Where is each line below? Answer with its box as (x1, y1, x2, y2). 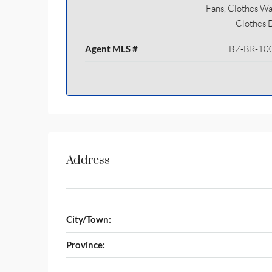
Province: (66, 239, 105, 250)
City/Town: (66, 214, 111, 225)
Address (66, 152, 110, 168)
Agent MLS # (85, 43, 138, 54)
